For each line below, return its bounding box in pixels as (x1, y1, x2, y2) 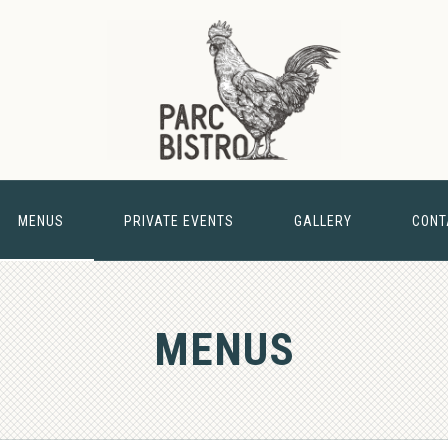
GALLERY (293, 213, 352, 229)
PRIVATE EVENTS (123, 213, 234, 229)
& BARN (375, 277, 425, 293)
